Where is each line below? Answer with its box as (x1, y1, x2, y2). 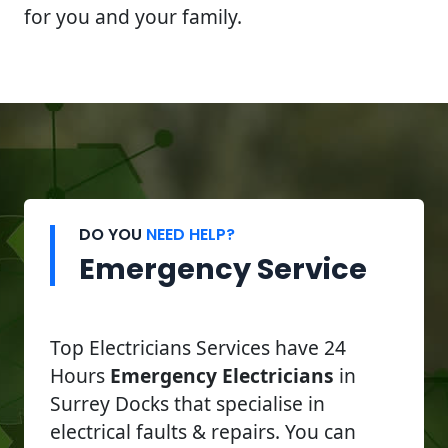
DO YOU (79, 222, 146, 246)
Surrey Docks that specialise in (50, 389, 325, 417)
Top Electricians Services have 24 (50, 333, 346, 361)
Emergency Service (79, 248, 367, 289)
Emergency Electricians (110, 361, 334, 389)
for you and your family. (24, 2, 242, 30)
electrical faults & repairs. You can (50, 417, 356, 445)
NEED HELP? (146, 222, 235, 246)
